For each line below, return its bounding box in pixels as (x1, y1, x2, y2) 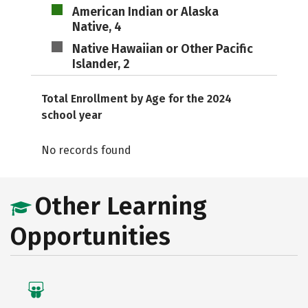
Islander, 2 (71, 56, 130, 71)
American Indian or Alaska (71, 4, 219, 19)
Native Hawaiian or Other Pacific (71, 41, 253, 56)
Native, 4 (71, 19, 122, 34)
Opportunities (10, 221, 170, 252)
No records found (41, 144, 131, 157)
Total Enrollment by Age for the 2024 (41, 92, 232, 105)
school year (41, 109, 102, 122)
